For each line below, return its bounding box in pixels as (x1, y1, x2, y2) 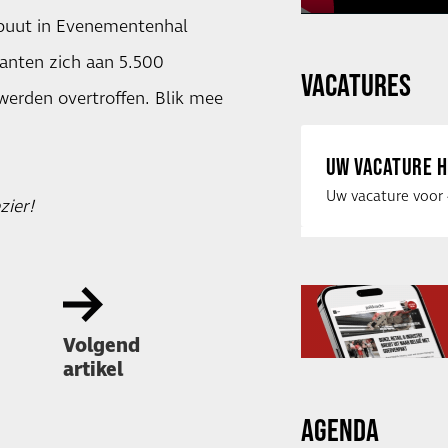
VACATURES (300, 67, 411, 103)
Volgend (62, 332, 140, 360)
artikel (62, 356, 123, 384)
